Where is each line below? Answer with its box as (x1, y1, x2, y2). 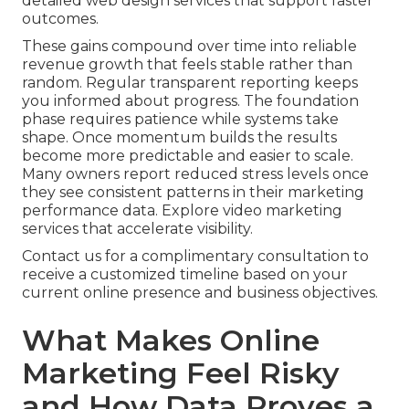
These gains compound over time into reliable (22, 37, 357, 56)
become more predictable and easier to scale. (22, 147, 353, 165)
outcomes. (22, 10, 99, 28)
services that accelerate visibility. (22, 220, 253, 238)
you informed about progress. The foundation (22, 92, 359, 110)
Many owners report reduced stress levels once (22, 165, 369, 184)
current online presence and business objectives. (22, 284, 378, 302)
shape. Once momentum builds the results (22, 129, 337, 147)
